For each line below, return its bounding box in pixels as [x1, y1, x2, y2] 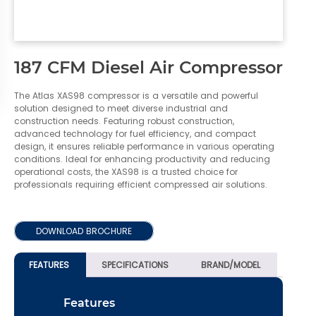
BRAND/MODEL [201, 259, 260, 272]
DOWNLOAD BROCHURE [36, 225, 132, 238]
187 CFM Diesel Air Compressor [14, 57, 283, 78]
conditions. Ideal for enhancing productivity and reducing [14, 153, 270, 166]
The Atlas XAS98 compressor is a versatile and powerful [14, 90, 258, 102]
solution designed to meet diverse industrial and [14, 102, 228, 115]
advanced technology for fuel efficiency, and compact [14, 128, 256, 140]
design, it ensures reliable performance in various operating [14, 140, 274, 153]
